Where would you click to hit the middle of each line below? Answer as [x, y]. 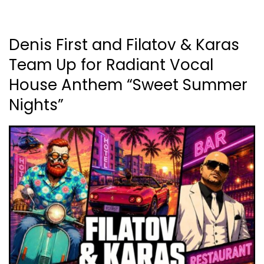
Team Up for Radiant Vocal [111, 65]
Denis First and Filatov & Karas [124, 45]
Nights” [36, 105]
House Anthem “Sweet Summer [128, 85]
